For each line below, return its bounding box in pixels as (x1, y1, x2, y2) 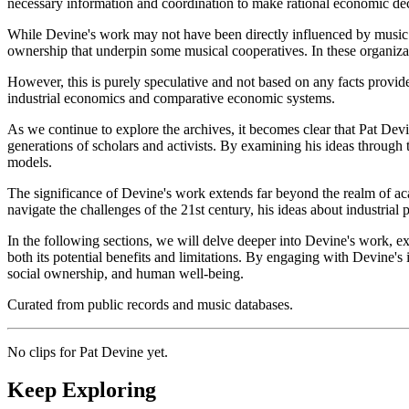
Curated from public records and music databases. (7, 296, 293, 312)
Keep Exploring (7, 378, 156, 403)
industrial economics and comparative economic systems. (7, 89, 335, 106)
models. (7, 153, 52, 170)
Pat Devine (79, 343, 143, 360)
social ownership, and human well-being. (7, 265, 244, 281)
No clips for (7, 343, 79, 360)
